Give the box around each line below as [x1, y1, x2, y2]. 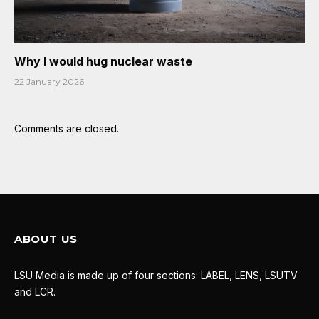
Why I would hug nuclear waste [14, 53, 192, 68]
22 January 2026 [14, 75, 84, 87]
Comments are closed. [14, 122, 119, 135]
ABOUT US [14, 231, 78, 246]
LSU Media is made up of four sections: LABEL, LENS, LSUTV [14, 268, 298, 281]
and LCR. [14, 285, 56, 298]
